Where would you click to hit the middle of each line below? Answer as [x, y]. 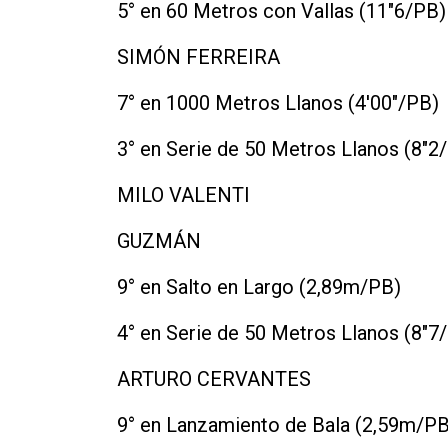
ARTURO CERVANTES [214, 378]
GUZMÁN [159, 240]
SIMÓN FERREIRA [198, 56]
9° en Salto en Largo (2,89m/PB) [259, 286]
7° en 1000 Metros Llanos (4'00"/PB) [278, 102]
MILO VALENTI [183, 194]
